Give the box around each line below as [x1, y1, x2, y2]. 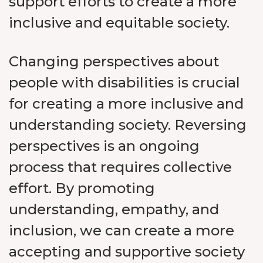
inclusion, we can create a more [9, 222, 234, 239]
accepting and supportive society [9, 243, 245, 260]
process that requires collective [9, 159, 232, 176]
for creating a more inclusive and [9, 95, 244, 112]
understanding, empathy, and [9, 201, 219, 218]
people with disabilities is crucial [9, 74, 240, 91]
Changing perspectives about [9, 53, 219, 70]
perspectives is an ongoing [9, 137, 200, 154]
